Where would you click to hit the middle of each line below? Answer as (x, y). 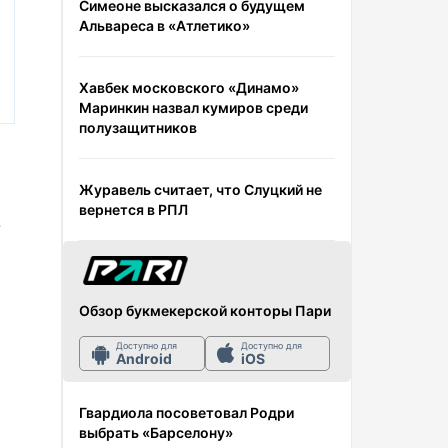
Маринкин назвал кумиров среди (193, 107)
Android (143, 358)
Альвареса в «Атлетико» (164, 25)
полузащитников (138, 127)
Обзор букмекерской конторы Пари (205, 310)
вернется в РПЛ (133, 209)
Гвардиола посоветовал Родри (186, 412)
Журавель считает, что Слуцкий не (200, 189)
